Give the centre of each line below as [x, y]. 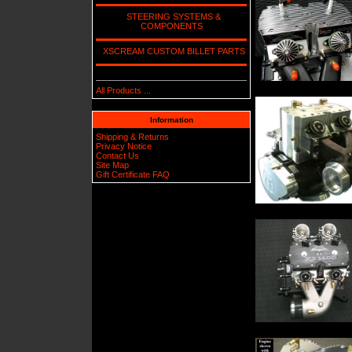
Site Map [113, 165]
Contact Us [118, 155]
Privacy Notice [124, 146]
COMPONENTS [171, 26]
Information [171, 120]
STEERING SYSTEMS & [171, 16]
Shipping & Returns [133, 136]
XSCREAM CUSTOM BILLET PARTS [171, 51]
